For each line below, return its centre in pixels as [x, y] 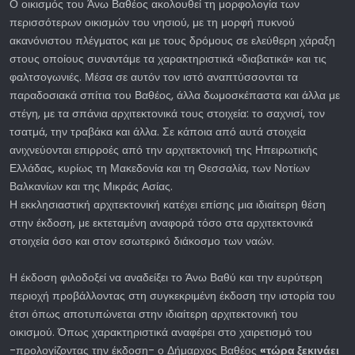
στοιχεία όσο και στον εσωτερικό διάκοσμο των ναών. [142, 241]
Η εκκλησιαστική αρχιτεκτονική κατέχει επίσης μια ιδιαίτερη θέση [168, 205]
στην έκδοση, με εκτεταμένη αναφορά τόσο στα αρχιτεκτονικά [161, 223]
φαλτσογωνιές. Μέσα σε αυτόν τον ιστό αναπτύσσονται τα [154, 77]
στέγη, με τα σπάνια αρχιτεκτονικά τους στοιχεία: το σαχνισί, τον [167, 114]
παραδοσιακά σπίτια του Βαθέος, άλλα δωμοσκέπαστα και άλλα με [175, 95]
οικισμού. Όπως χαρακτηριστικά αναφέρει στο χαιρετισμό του [161, 332]
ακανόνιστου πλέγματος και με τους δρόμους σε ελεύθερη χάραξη [172, 41]
